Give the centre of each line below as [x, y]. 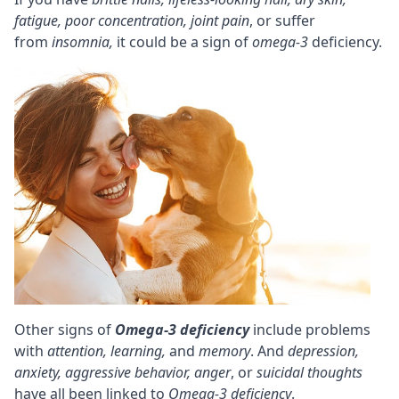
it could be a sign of [183, 42]
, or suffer [282, 21]
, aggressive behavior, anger [144, 373]
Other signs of [65, 330]
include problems [310, 330]
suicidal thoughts [309, 373]
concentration [141, 21]
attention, [79, 351]
